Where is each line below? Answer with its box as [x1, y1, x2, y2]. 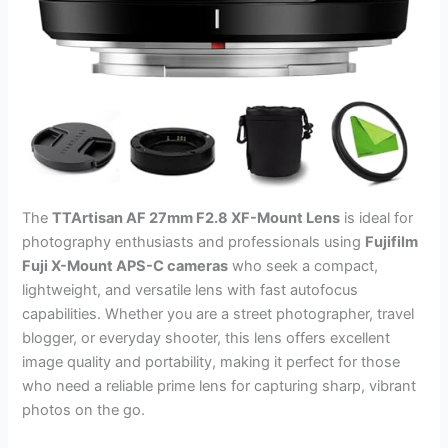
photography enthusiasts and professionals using [22, 232, 366, 251]
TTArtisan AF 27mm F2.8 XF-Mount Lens [52, 208, 341, 227]
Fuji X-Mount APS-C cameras [22, 256, 229, 275]
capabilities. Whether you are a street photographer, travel [22, 304, 415, 323]
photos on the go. [22, 400, 146, 419]
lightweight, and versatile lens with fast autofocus [22, 280, 359, 299]
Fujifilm [365, 232, 419, 251]
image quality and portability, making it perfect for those [22, 352, 401, 371]
